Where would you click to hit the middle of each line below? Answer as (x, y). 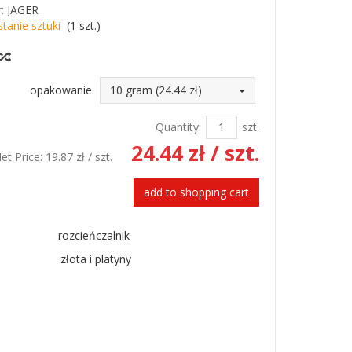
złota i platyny (95, 258)
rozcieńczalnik (96, 235)
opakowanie (60, 90)
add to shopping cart (196, 192)
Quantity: (178, 126)
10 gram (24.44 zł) (156, 90)
